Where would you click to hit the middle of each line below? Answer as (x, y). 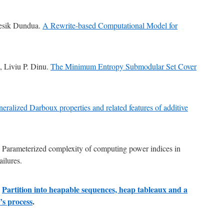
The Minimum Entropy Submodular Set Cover (123, 66)
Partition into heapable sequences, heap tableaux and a (95, 189)
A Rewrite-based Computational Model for (110, 25)
